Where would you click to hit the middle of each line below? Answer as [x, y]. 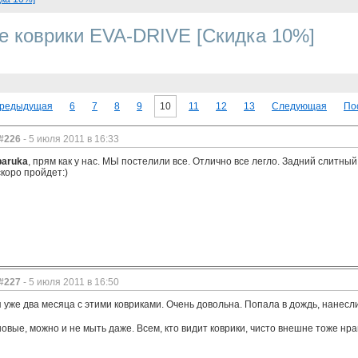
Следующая [299, 106]
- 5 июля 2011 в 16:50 [70, 282]
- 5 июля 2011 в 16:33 [70, 139]
